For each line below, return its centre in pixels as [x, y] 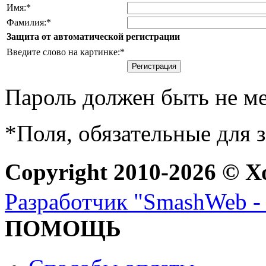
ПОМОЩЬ [63, 229]
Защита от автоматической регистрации [93, 37]
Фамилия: [26, 23]
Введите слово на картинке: [63, 52]
